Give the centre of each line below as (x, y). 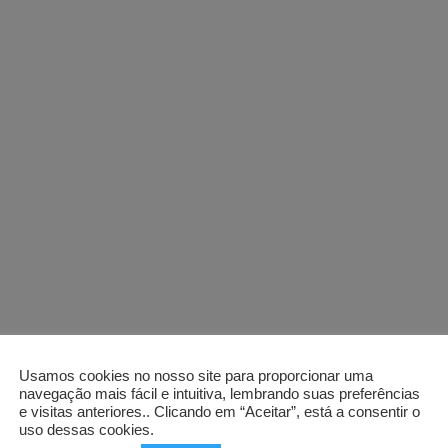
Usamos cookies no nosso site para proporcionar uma (196, 375)
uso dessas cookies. (86, 429)
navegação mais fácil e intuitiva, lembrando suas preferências (219, 393)
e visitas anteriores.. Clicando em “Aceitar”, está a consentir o (219, 411)
